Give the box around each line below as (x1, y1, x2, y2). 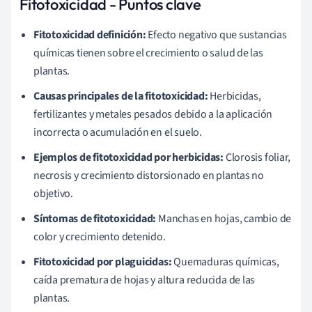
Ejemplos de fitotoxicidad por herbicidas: (33, 149, 224, 165)
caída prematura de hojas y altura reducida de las (33, 272, 256, 288)
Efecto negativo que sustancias (146, 26, 287, 42)
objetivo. (33, 185, 74, 201)
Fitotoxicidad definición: (33, 26, 146, 42)
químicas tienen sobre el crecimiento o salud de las (33, 45, 263, 61)
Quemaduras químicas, (171, 253, 279, 270)
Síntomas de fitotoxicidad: (33, 210, 157, 226)
